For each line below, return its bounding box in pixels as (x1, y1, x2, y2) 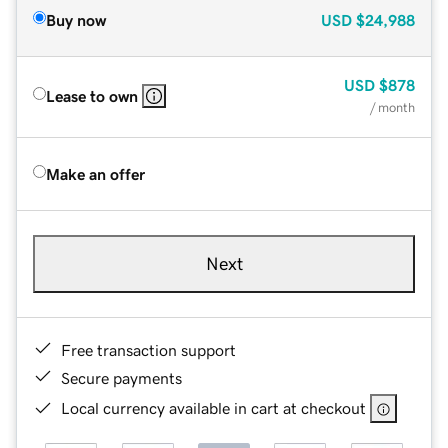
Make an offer (46, 165, 145, 182)
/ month (370, 100, 415, 114)
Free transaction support (61, 341, 236, 358)
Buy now (46, 11, 106, 28)
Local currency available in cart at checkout (61, 399, 366, 416)
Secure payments (61, 369, 182, 386)
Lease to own (46, 87, 138, 104)
